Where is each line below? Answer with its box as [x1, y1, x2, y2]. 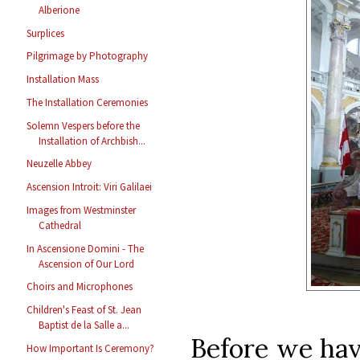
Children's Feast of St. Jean [27, 303, 142, 317]
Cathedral [39, 218, 82, 232]
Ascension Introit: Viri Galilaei [27, 180, 153, 194]
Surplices [27, 26, 65, 40]
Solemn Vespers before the [27, 118, 141, 133]
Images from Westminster [27, 202, 137, 217]
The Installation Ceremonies [27, 95, 149, 109]
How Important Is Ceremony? [27, 341, 155, 355]
